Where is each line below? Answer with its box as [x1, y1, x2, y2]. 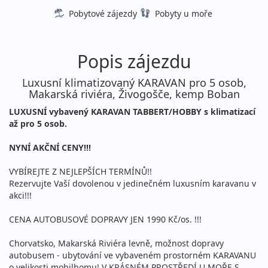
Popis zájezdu [77, 49, 191, 74]
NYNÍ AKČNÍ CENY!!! [9, 142, 91, 154]
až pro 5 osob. [9, 118, 67, 130]
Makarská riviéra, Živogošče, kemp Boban [28, 87, 240, 102]
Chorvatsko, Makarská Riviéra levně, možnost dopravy [9, 237, 224, 249]
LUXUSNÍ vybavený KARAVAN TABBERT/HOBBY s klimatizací [9, 106, 255, 118]
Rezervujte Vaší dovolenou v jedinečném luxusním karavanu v [9, 178, 256, 190]
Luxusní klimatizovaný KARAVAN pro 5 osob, [22, 75, 246, 90]
